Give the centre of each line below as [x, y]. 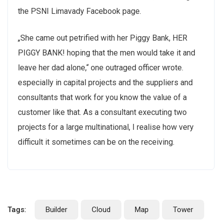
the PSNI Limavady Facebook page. [80, 11]
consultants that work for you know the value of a [102, 97]
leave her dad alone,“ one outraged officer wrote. [101, 67]
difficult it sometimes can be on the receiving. [96, 142]
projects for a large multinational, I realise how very [106, 127]
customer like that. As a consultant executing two [102, 112]
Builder [56, 209]
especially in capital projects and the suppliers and [105, 82]
